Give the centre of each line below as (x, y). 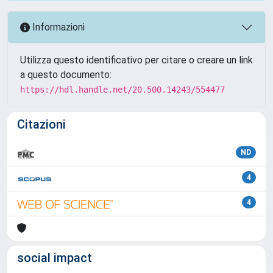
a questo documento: (66, 74)
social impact (55, 257)
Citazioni (41, 124)
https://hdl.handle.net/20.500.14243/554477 (122, 89)
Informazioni (57, 27)
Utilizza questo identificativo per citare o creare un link (136, 60)
